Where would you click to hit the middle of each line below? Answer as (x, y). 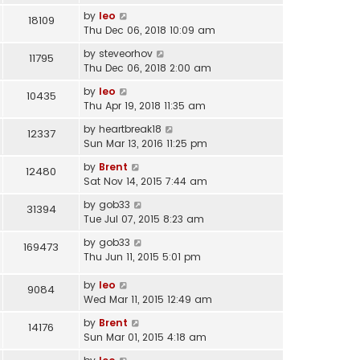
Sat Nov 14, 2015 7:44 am (145, 181)
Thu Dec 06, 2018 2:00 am (147, 67)
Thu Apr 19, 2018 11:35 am (145, 105)
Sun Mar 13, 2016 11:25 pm (145, 143)
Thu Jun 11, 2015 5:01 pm (142, 256)
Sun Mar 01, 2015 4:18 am (145, 337)
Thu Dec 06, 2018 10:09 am (149, 30)
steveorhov (126, 53)
